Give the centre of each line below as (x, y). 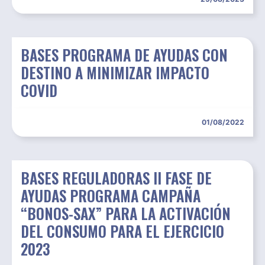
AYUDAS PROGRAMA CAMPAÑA (111, 196)
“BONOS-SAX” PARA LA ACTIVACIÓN (126, 214)
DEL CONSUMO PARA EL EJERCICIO (122, 231)
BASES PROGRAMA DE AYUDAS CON (124, 55)
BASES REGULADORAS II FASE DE (116, 178)
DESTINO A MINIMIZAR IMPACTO (115, 73)
